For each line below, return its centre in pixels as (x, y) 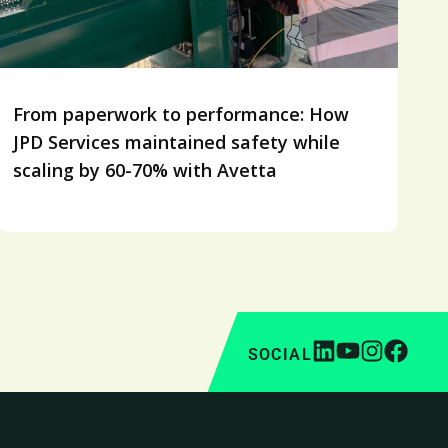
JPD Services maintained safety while (176, 142)
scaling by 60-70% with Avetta (144, 170)
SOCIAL (279, 355)
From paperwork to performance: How (180, 114)
